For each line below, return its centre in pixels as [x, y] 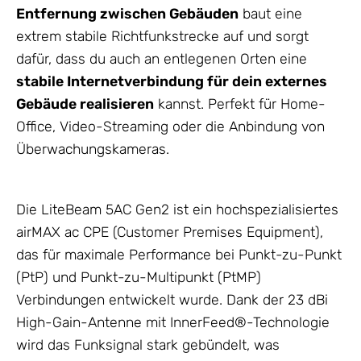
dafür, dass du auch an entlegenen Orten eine [162, 59]
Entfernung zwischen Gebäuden [127, 14]
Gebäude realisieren [85, 104]
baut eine [270, 14]
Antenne [115, 323]
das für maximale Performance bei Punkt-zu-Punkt [179, 255]
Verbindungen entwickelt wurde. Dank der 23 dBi [172, 300]
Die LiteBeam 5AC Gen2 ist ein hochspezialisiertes [177, 210]
